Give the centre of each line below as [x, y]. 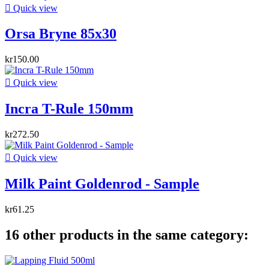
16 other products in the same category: [127, 234]
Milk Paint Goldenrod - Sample [102, 184]
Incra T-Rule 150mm [69, 109]
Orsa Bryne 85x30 [61, 34]
